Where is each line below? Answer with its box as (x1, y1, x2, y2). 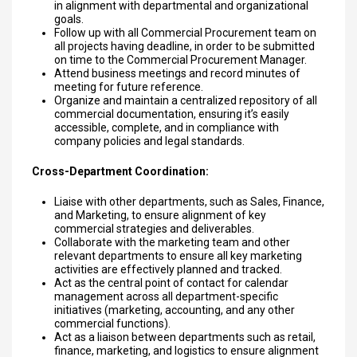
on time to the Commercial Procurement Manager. (54, 53, 307, 66)
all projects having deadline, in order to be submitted (54, 40, 315, 53)
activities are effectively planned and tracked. (54, 263, 282, 276)
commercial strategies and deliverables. (54, 222, 254, 235)
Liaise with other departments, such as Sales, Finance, (54, 195, 324, 208)
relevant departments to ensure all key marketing (54, 249, 302, 262)
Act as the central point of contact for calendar (54, 277, 288, 289)
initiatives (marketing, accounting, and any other (54, 304, 295, 316)
